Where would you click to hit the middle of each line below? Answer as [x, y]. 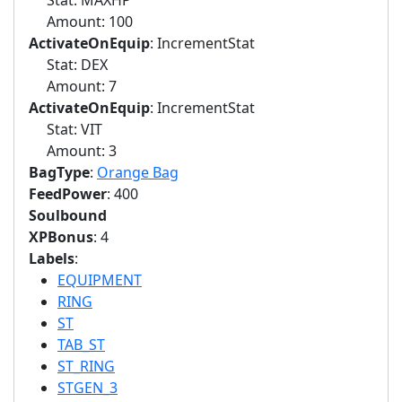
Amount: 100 [81, 22]
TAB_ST [81, 345]
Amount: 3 [73, 151]
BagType [59, 172]
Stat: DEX [68, 65]
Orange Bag [138, 172]
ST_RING [86, 366]
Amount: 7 [73, 86]
